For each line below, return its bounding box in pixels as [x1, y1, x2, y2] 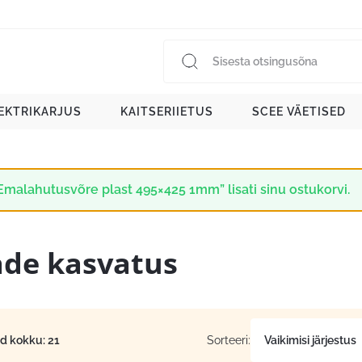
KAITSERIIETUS [120, 105, 213, 118]
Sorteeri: [207, 334, 250, 347]
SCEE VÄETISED [252, 105, 346, 118]
